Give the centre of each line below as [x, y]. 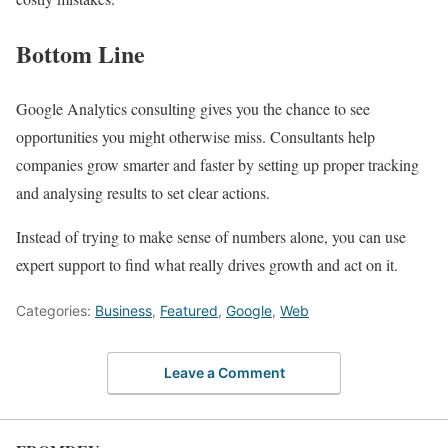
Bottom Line [80, 53]
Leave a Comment [224, 373]
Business [123, 310]
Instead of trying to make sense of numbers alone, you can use [211, 236]
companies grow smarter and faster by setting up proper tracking [217, 164]
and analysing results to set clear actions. [143, 192]
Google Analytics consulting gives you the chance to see [193, 108]
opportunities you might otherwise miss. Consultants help [195, 136]
